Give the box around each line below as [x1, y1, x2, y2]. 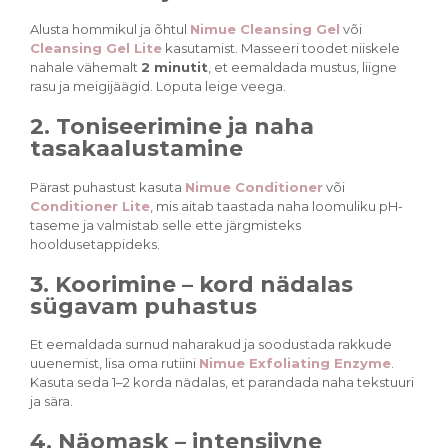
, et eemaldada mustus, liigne [208, 58, 397, 75]
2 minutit [141, 58, 208, 75]
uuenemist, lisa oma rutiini [30, 355, 199, 372]
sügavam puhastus [30, 292, 257, 320]
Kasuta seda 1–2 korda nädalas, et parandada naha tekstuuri [30, 374, 414, 391]
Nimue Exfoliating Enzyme [199, 355, 391, 372]
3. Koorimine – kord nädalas [30, 270, 353, 298]
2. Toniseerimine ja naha [30, 112, 314, 140]
